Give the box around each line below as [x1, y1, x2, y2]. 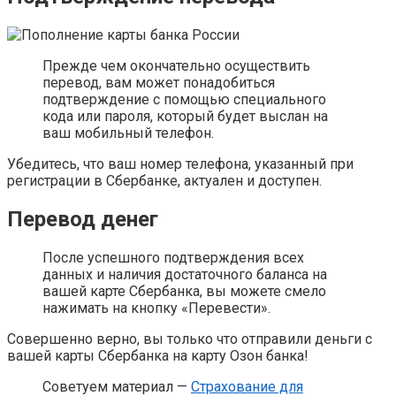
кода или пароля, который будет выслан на [42, 107, 328, 125]
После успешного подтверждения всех [42, 248, 304, 266]
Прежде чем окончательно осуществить [42, 57, 310, 74]
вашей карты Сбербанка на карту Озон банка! [7, 346, 308, 364]
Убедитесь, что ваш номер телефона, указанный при [7, 155, 354, 172]
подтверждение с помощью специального [42, 90, 326, 108]
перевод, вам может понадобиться [42, 73, 275, 91]
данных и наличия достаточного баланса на [42, 265, 327, 283]
